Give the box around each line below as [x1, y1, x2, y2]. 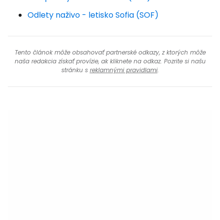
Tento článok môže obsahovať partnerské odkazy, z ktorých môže [14, 48, 206, 56]
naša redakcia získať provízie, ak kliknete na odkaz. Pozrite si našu [14, 57, 206, 65]
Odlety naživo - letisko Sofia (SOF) [27, 9, 159, 21]
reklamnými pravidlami [89, 66, 158, 74]
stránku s [61, 66, 90, 74]
